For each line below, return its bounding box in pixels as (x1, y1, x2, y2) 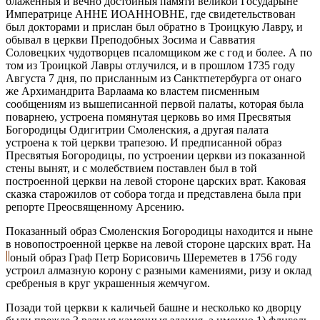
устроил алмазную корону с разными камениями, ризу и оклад (6, 264, 311, 276)
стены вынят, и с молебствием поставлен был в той (6, 161, 257, 174)
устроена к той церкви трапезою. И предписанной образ (6, 136, 281, 149)
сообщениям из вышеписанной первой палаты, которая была (6, 97, 304, 110)
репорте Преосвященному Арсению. (6, 200, 184, 213)
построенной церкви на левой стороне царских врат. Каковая (6, 174, 306, 187)
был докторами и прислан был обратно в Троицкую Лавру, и (6, 20, 303, 33)
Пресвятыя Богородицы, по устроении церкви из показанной (6, 149, 306, 161)
